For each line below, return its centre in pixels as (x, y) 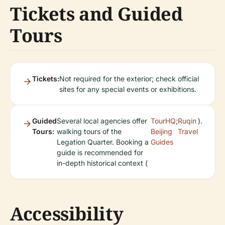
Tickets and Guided (96, 14)
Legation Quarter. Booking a (103, 142)
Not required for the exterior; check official (129, 79)
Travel (188, 131)
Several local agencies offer (102, 121)
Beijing (161, 131)
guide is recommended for (100, 152)
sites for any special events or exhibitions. (128, 89)
